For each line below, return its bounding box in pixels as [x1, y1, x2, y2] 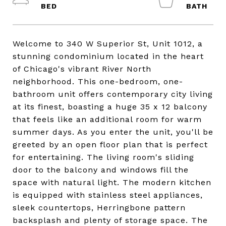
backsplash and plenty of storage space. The [13, 215, 208, 225]
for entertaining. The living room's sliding [13, 152, 194, 162]
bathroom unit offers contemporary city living [13, 89, 213, 99]
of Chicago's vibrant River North [13, 64, 151, 74]
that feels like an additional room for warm [13, 115, 202, 124]
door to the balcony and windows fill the [13, 165, 189, 175]
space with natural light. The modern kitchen [13, 178, 211, 187]
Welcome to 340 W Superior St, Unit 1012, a [13, 39, 203, 48]
